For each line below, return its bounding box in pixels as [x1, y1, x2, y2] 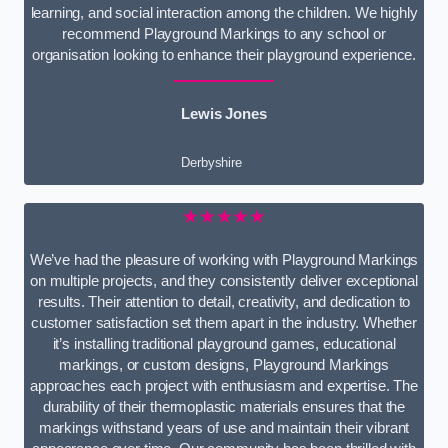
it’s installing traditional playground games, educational [52, 335, 396, 352]
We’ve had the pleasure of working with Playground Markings [29, 251, 419, 268]
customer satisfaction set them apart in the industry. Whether [30, 314, 418, 331]
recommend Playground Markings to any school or [62, 25, 386, 42]
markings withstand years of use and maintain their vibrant [38, 419, 410, 436]
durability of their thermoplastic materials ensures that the [42, 398, 406, 415]
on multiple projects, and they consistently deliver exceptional [30, 272, 418, 289]
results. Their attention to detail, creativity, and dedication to [37, 293, 411, 310]
